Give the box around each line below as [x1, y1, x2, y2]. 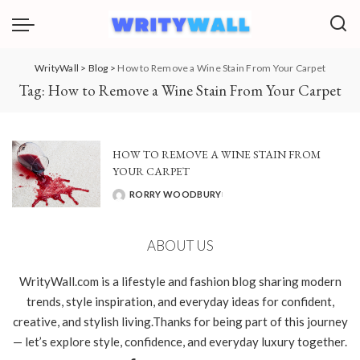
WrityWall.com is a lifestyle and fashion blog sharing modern [18, 273, 342, 288]
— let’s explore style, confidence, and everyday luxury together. [13, 333, 347, 349]
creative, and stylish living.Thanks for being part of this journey [12, 313, 348, 329]
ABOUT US [146, 236, 214, 254]
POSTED [112, 194, 150, 206]
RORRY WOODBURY [129, 189, 222, 200]
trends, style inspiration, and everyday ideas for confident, [26, 293, 334, 309]
